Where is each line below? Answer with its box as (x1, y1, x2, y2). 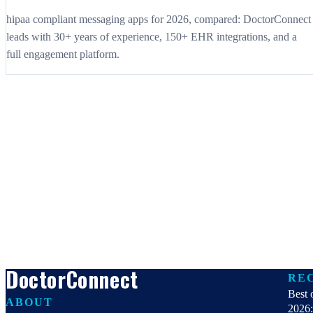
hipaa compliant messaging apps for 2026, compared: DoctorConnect (6, 13, 311, 26)
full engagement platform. (6, 48, 119, 61)
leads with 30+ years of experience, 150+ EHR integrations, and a (6, 31, 297, 43)
